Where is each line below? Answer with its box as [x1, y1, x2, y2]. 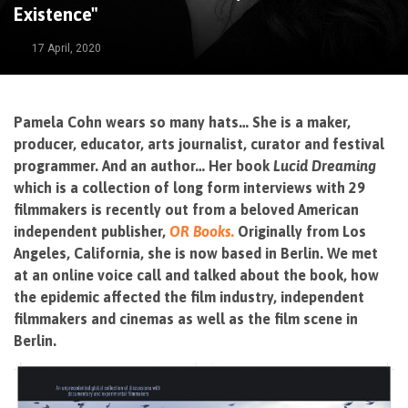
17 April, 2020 [32, 42, 101, 55]
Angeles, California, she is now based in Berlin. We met [14, 245, 378, 261]
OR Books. [169, 223, 234, 240]
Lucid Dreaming [273, 158, 376, 174]
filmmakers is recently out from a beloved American [14, 201, 359, 218]
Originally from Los [234, 223, 366, 240]
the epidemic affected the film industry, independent [14, 289, 364, 305]
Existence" [14, 4, 98, 25]
